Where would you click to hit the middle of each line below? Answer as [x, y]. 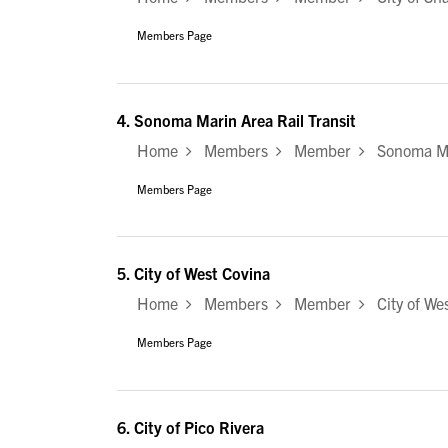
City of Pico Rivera [199, 426]
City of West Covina [202, 273]
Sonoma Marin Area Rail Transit [245, 119]
